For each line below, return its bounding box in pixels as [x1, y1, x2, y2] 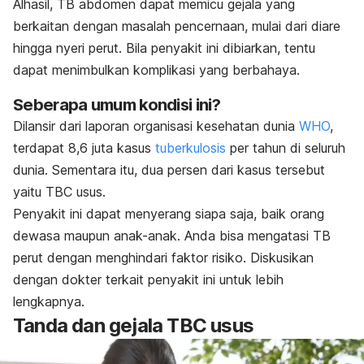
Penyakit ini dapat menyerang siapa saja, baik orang [13, 205, 324, 222]
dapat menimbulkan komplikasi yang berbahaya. [13, 61, 304, 78]
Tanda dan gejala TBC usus [13, 313, 253, 337]
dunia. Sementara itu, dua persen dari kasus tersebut [13, 161, 325, 178]
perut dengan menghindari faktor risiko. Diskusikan [13, 249, 314, 266]
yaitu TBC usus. [13, 183, 110, 200]
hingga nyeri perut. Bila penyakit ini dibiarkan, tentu [13, 39, 315, 56]
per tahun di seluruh [226, 139, 345, 156]
